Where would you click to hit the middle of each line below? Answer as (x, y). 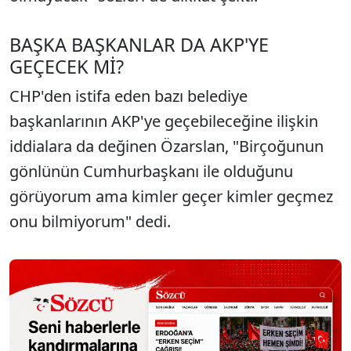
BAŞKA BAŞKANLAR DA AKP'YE (139, 45)
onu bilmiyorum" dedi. (90, 222)
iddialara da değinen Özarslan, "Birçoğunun (166, 147)
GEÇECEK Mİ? (67, 67)
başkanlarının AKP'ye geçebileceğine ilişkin (164, 121)
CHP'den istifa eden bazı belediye (128, 96)
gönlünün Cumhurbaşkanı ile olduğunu (151, 172)
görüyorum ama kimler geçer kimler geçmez (171, 197)
